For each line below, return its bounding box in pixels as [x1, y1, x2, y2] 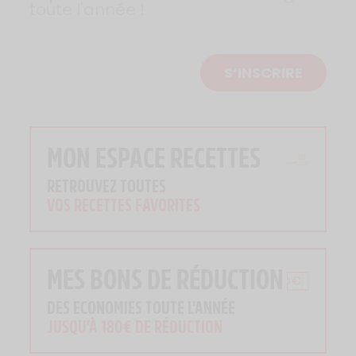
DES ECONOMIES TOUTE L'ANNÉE [47, 294, 236, 321]
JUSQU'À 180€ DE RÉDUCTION [47, 313, 223, 340]
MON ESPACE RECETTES [47, 136, 261, 178]
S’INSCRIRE [223, 63, 303, 83]
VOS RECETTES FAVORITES [47, 192, 201, 219]
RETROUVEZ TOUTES [47, 172, 167, 199]
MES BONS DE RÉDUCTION [47, 257, 284, 300]
